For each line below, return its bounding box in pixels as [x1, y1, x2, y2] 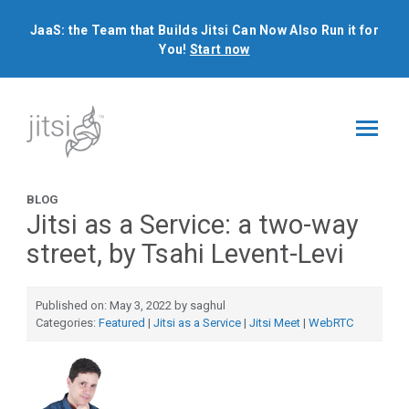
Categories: [36, 316, 99, 330]
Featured [99, 316, 145, 330]
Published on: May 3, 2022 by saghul [36, 299, 225, 313]
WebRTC [309, 316, 353, 330]
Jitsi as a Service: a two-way [26, 209, 359, 241]
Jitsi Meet [249, 316, 300, 330]
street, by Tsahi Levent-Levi [26, 238, 344, 270]
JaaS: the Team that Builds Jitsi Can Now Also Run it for [30, 23, 379, 37]
